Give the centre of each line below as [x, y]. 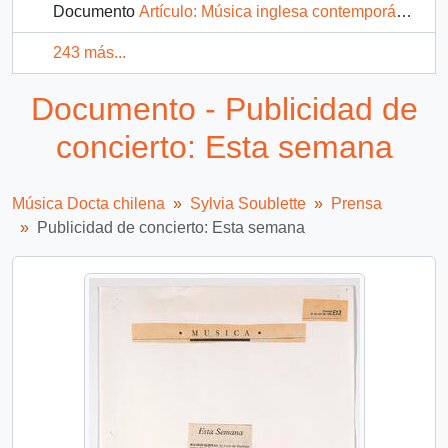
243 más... [89, 53]
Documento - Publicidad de [224, 109]
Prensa [356, 204]
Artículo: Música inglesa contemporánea [267, 12]
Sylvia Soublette [248, 204]
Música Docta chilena [88, 204]
